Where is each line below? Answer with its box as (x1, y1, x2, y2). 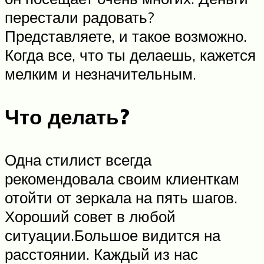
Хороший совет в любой (5, 206, 176, 226)
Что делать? (5, 103, 130, 130)
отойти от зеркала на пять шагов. (5, 187, 237, 207)
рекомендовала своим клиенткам (5, 169, 239, 188)
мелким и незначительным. (5, 64, 196, 83)
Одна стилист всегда (5, 150, 151, 169)
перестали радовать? (5, 7, 154, 27)
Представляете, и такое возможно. (5, 26, 247, 45)
